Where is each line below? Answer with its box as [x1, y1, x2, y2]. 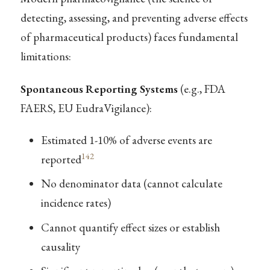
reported [40, 151, 81, 167]
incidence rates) [40, 195, 111, 211]
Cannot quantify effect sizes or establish [40, 219, 220, 235]
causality [40, 239, 80, 254]
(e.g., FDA [177, 81, 225, 96]
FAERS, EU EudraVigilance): [20, 100, 152, 116]
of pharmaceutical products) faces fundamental [20, 30, 238, 45]
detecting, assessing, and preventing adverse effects [20, 10, 248, 26]
